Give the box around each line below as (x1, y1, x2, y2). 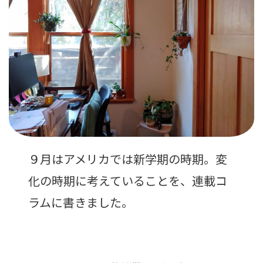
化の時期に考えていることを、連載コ (28, 172, 228, 190)
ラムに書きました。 (28, 194, 134, 211)
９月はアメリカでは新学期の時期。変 (28, 150, 228, 168)
